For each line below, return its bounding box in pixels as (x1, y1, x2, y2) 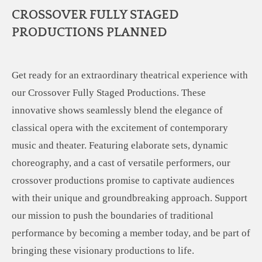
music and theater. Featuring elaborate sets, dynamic (12, 140, 228, 151)
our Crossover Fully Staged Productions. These (12, 87, 206, 99)
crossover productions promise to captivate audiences (12, 175, 235, 187)
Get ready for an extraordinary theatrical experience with (12, 70, 248, 81)
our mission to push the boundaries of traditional (12, 210, 213, 222)
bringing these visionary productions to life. (12, 245, 194, 257)
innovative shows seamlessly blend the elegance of (12, 105, 223, 116)
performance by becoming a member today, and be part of (12, 227, 250, 239)
